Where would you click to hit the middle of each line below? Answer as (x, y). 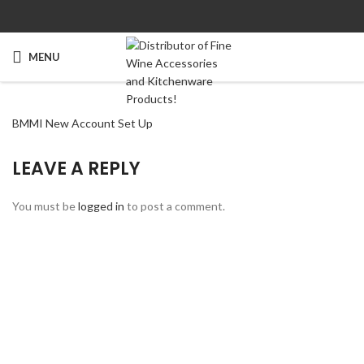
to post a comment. (175, 206)
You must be (45, 206)
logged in (101, 206)
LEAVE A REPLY (76, 169)
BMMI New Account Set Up (82, 123)
